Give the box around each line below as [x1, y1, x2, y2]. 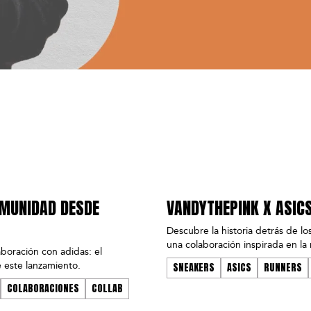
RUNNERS [264, 260, 302, 276]
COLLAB [92, 281, 123, 296]
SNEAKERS [173, 260, 215, 276]
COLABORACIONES [7, 281, 79, 296]
